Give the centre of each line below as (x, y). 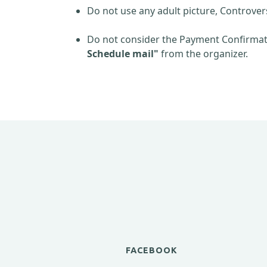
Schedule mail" (123, 54)
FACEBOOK (152, 250)
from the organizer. (203, 54)
